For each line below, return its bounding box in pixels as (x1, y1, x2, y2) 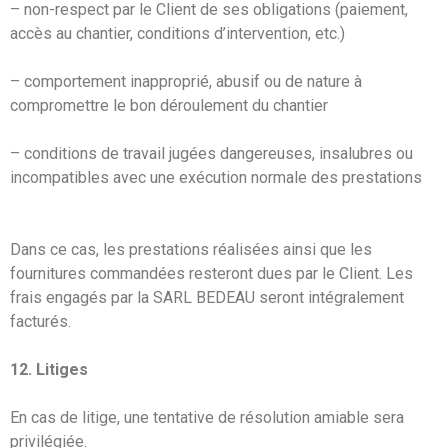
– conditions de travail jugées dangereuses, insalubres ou (10, 143, 413, 163)
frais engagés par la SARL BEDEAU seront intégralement (10, 287, 404, 307)
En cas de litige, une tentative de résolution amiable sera (10, 407, 404, 427)
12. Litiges (10, 359, 88, 379)
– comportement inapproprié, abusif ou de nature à (10, 71, 362, 91)
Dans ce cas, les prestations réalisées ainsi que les (10, 239, 372, 259)
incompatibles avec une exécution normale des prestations (10, 167, 422, 187)
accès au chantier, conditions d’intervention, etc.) (10, 23, 345, 43)
